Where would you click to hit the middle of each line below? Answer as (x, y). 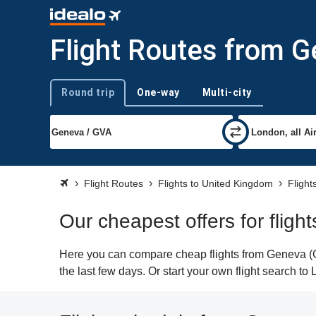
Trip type (67, 98)
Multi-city (227, 92)
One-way (158, 92)
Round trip (88, 92)
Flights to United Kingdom (215, 183)
